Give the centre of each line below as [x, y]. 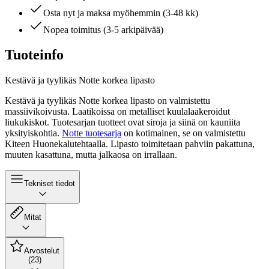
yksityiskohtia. [33, 133]
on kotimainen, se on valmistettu [183, 133]
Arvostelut [42, 251]
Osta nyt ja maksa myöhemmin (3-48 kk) [121, 13]
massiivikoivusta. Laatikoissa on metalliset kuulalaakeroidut [117, 112]
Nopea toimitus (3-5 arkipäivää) [103, 29]
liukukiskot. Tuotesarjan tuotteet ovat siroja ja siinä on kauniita [122, 122]
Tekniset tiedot [50, 184]
